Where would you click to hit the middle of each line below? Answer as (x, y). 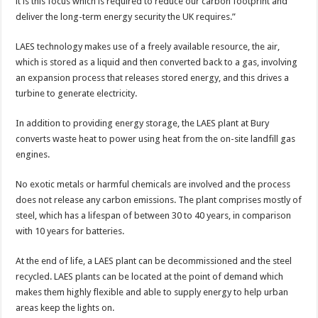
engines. (33, 154)
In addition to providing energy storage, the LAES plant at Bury (143, 123)
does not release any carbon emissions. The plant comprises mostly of (159, 199)
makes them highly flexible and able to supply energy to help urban (152, 292)
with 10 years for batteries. (70, 231)
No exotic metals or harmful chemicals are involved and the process (153, 184)
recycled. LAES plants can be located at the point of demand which (150, 276)
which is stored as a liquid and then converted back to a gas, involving (157, 62)
